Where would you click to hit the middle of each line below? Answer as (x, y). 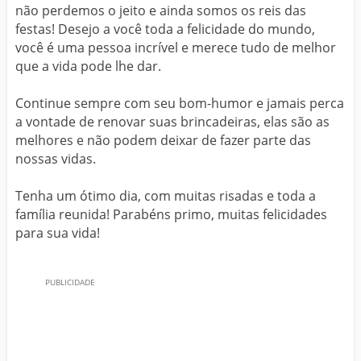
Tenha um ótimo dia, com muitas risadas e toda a (166, 196)
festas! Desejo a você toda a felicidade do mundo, (165, 29)
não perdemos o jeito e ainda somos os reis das (161, 10)
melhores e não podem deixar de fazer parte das (163, 140)
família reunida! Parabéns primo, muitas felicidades (171, 214)
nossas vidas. (56, 159)
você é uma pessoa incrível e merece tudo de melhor (176, 48)
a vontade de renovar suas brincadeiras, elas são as (172, 122)
